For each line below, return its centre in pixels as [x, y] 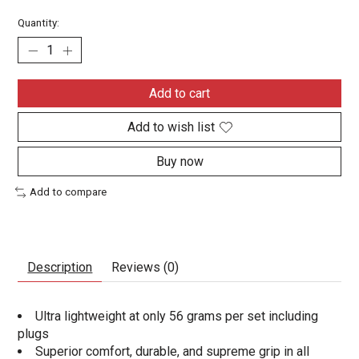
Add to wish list [171, 127]
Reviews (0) [145, 268]
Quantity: [39, 23]
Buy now [179, 162]
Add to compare [69, 192]
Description [60, 268]
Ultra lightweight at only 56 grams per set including [177, 317]
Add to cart [179, 94]
